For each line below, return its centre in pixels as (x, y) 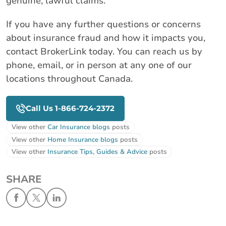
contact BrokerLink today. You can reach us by (104, 51)
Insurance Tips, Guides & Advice (97, 152)
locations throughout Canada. (69, 78)
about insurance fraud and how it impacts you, (106, 38)
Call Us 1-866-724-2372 (70, 108)
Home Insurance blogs (83, 139)
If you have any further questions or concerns (103, 24)
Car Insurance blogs (79, 127)
